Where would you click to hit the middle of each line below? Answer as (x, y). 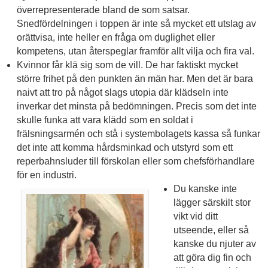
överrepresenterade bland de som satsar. (103, 10)
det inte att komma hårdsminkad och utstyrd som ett (124, 148)
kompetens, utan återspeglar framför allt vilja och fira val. (135, 51)
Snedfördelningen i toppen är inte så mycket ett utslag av (136, 24)
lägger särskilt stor (212, 203)
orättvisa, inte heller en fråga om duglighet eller (115, 38)
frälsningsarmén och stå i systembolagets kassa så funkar (138, 134)
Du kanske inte (205, 189)
